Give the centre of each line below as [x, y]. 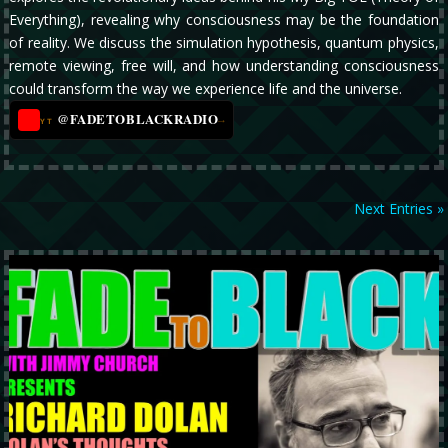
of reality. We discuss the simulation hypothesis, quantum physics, [224, 43]
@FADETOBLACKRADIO [138, 119]
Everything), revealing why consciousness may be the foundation [224, 20]
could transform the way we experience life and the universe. [206, 89]
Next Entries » [398, 209]
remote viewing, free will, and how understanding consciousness [224, 66]
